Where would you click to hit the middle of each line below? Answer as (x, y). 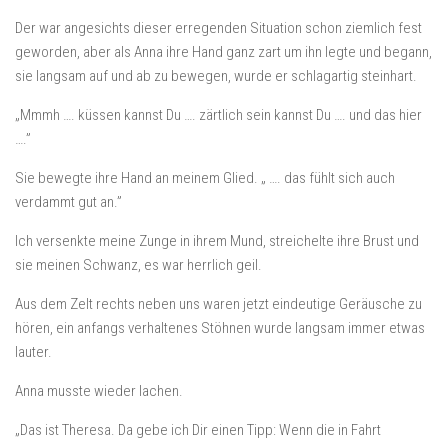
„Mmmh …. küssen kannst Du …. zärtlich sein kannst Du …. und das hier (218, 115)
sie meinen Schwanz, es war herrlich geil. (138, 265)
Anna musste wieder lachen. (99, 391)
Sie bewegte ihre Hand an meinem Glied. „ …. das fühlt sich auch (205, 178)
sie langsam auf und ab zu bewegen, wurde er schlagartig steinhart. (216, 76)
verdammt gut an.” (68, 202)
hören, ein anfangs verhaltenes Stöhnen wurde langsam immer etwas (220, 328)
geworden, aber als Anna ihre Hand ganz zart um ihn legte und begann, (223, 52)
